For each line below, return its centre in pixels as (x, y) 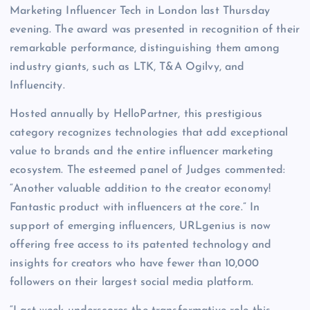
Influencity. (37, 86)
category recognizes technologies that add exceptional (149, 133)
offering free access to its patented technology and (141, 245)
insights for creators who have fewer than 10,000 (134, 264)
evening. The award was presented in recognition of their (155, 30)
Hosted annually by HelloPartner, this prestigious (136, 115)
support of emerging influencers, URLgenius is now (140, 227)
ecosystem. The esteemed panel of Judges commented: (148, 171)
